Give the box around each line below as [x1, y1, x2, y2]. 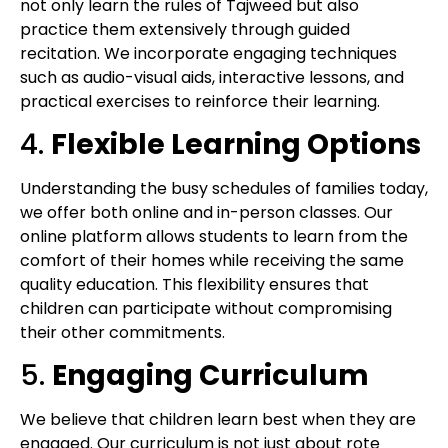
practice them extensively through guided [20, 17, 350, 41]
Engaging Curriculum [52, 356, 369, 396]
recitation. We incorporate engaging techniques [20, 41, 397, 65]
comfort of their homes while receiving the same [20, 248, 404, 272]
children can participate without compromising [20, 296, 392, 320]
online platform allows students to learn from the [20, 224, 408, 248]
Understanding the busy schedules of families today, [20, 176, 428, 200]
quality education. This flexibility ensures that [20, 272, 369, 296]
